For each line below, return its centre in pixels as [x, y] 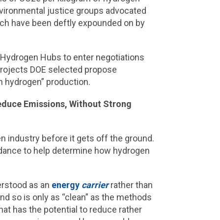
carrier [95, 185]
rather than [130, 185]
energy [65, 185]
